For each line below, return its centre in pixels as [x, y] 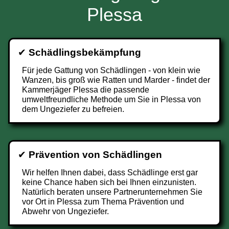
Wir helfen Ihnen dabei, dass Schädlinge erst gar [110, 173]
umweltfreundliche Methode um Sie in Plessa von [111, 99]
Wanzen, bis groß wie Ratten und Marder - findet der [116, 80]
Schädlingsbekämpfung [85, 52]
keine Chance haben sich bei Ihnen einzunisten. [109, 182]
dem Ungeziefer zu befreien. [73, 109]
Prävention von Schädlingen [95, 155]
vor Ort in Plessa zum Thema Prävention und [103, 202]
